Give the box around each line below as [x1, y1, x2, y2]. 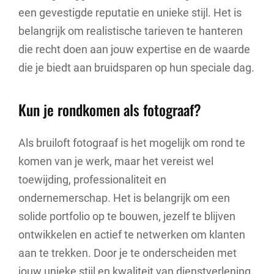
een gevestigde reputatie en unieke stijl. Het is [18, 6, 242, 19]
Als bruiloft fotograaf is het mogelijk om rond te [18, 136, 245, 149]
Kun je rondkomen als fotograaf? [18, 98, 201, 121]
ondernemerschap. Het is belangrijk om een [18, 191, 230, 204]
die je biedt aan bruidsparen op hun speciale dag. [18, 61, 254, 74]
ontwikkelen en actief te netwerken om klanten [18, 228, 245, 241]
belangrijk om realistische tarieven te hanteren [18, 24, 243, 37]
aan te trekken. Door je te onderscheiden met [18, 246, 237, 259]
